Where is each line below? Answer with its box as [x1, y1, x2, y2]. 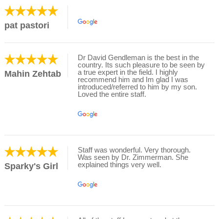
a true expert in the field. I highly [78, 68, 178, 76]
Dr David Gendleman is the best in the [78, 53, 199, 62]
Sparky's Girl [4, 161, 58, 172]
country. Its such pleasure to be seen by [78, 61, 205, 69]
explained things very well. [78, 160, 161, 169]
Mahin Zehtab [4, 69, 61, 79]
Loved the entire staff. [78, 90, 146, 98]
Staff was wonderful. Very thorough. [78, 146, 191, 154]
